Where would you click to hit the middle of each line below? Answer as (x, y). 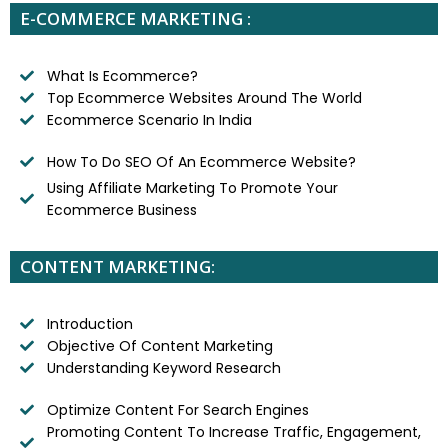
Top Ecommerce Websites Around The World (204, 97)
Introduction (89, 323)
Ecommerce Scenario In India (149, 119)
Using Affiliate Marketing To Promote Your (192, 187)
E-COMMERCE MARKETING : (135, 18)
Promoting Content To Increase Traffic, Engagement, (233, 431)
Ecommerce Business (121, 209)
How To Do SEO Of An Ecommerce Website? (201, 161)
